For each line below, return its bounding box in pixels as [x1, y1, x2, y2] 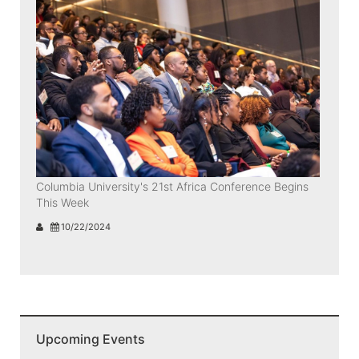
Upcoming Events [36, 330, 145, 347]
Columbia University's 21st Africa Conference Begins [36, 179, 309, 193]
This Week [36, 195, 89, 209]
